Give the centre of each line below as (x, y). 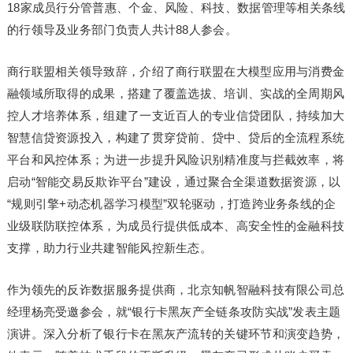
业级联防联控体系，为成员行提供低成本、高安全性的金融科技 (176, 226)
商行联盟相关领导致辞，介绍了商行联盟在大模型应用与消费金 (176, 71)
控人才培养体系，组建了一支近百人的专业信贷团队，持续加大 (176, 115)
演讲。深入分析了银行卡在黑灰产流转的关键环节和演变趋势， (176, 334)
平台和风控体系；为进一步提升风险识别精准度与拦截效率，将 (176, 160)
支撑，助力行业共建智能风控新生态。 (110, 248)
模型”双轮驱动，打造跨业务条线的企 (238, 204)
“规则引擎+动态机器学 (67, 204)
